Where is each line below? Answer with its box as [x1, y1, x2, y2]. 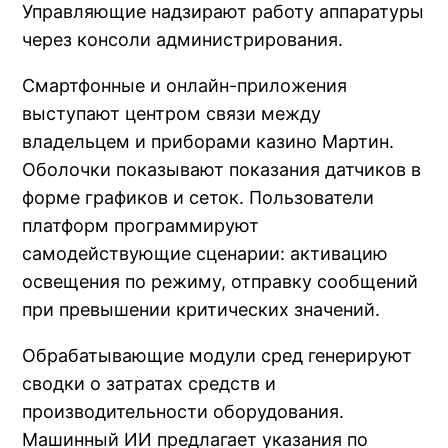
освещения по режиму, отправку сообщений [22, 270, 419, 292]
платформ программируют [22, 214, 260, 236]
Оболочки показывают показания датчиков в [22, 158, 422, 180]
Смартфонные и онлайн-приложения [22, 74, 348, 96]
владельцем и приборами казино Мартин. [22, 130, 395, 152]
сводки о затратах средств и [22, 372, 277, 394]
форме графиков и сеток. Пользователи [22, 186, 375, 208]
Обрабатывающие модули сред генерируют [22, 344, 413, 366]
